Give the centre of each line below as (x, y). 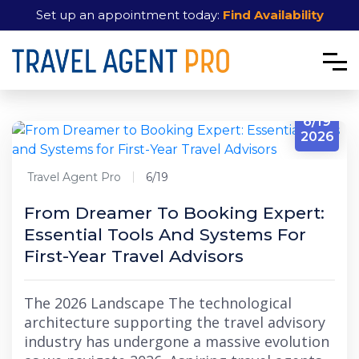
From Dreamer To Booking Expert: (174, 213)
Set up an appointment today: (127, 15)
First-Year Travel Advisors (134, 256)
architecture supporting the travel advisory (175, 322)
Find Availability (273, 15)
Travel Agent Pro (74, 177)
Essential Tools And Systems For (165, 234)
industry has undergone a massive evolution (177, 341)
